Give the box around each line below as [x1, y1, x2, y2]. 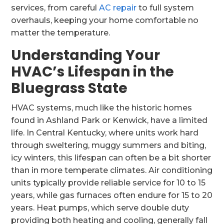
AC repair [99, 3, 137, 12]
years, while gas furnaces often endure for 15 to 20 [11, 190, 213, 200]
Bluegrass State [11, 78, 128, 98]
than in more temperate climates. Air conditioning [11, 165, 213, 175]
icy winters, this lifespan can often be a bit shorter [11, 153, 211, 162]
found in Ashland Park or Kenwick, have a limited [11, 115, 208, 125]
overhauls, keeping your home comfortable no [11, 15, 199, 25]
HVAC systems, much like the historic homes [11, 103, 192, 112]
